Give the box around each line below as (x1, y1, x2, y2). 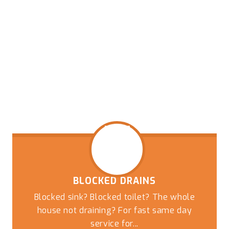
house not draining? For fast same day (37, 204, 192, 216)
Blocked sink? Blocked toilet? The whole (34, 191, 195, 202)
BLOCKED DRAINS (73, 174, 156, 187)
